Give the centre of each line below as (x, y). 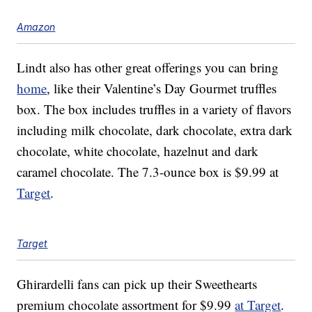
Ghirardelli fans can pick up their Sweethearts (137, 284)
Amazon (36, 27)
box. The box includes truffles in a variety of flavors (154, 109)
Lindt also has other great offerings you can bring (148, 68)
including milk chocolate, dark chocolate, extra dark (155, 130)
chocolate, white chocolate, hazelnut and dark (138, 151)
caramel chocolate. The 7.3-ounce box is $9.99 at (148, 172)
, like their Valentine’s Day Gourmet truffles (162, 88)
